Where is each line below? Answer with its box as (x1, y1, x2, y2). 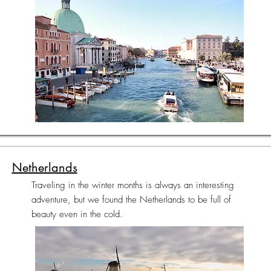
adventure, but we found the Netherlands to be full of (31, 194, 231, 206)
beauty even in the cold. (31, 208, 123, 220)
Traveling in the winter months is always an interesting (31, 179, 234, 191)
